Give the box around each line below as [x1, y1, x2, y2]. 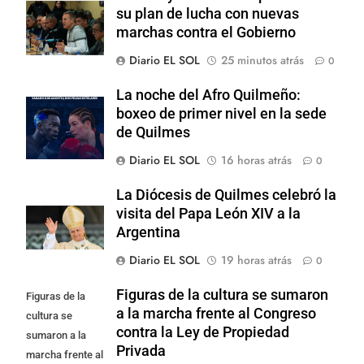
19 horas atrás [221, 251, 292, 268]
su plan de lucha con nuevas [116, 5, 299, 22]
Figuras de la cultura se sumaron [116, 286, 328, 303]
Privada [116, 342, 166, 359]
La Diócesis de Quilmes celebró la [116, 186, 336, 203]
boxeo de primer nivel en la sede [116, 105, 327, 122]
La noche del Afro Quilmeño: [116, 86, 301, 103]
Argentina [116, 223, 180, 240]
